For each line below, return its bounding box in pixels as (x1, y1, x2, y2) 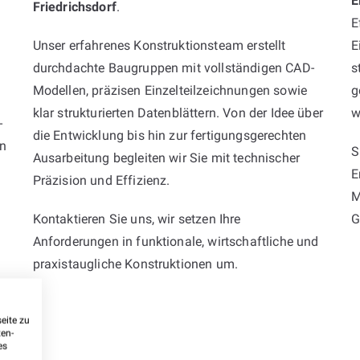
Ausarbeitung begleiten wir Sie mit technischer (32, 149, 301, 166)
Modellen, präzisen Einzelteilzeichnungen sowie (32, 82, 308, 98)
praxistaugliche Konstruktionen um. (32, 256, 239, 272)
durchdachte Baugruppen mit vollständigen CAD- (32, 59, 314, 76)
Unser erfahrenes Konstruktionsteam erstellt (32, 37, 286, 53)
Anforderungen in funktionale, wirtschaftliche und (32, 233, 319, 249)
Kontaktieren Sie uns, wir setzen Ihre (32, 211, 241, 227)
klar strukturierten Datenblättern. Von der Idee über (32, 104, 323, 121)
